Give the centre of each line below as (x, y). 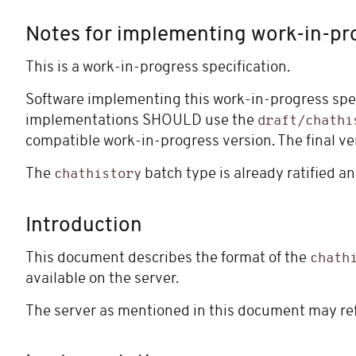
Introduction (84, 226)
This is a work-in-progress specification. (158, 68)
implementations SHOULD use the (141, 122)
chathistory (98, 175)
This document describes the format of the (168, 259)
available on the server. (102, 280)
